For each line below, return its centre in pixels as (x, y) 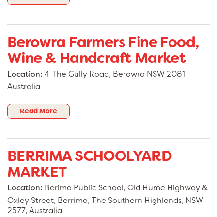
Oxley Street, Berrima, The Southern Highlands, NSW (105, 201)
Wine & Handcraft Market (97, 58)
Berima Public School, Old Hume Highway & (125, 188)
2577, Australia (35, 211)
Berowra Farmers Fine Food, (103, 42)
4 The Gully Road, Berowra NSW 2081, (115, 74)
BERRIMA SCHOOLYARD (90, 156)
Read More (39, 111)
